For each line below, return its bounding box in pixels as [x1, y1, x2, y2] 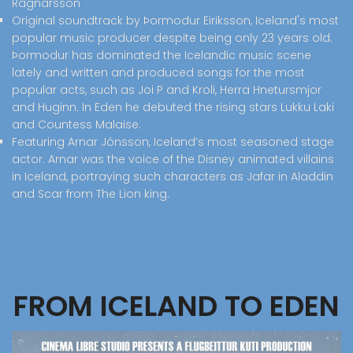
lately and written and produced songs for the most [12, 65, 305, 81]
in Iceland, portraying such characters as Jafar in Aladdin [12, 169, 333, 185]
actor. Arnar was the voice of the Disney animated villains [12, 151, 334, 168]
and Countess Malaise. [12, 117, 141, 133]
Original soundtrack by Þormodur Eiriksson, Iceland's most [12, 13, 339, 29]
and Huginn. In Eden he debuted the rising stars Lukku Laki [12, 99, 334, 116]
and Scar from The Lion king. [12, 186, 169, 203]
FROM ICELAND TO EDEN [13, 286, 340, 327]
